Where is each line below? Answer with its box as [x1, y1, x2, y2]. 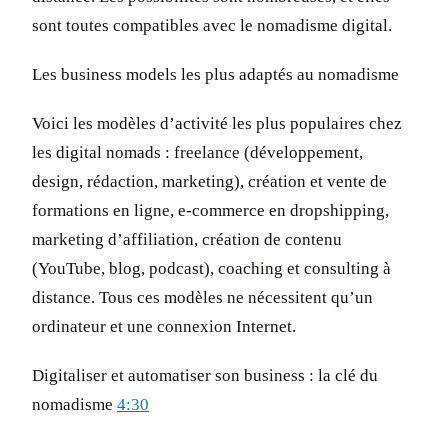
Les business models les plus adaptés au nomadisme [32, 65, 399, 85]
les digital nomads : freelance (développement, [32, 143, 363, 163]
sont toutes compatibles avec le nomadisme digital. [32, 16, 392, 36]
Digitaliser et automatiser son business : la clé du [32, 366, 378, 386]
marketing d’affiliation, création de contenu [32, 230, 342, 250]
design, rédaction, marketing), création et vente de [32, 172, 387, 192]
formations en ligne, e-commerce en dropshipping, [32, 201, 389, 221]
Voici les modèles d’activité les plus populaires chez [32, 114, 402, 134]
